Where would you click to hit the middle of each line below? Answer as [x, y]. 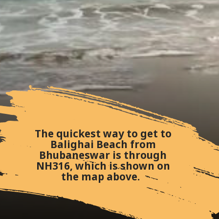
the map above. [103, 177]
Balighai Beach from [103, 144]
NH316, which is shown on [103, 166]
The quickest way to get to [103, 134]
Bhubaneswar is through [103, 155]
